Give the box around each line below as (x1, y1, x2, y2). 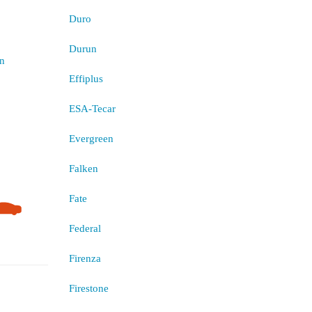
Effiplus (68, 73, 103, 84)
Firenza (68, 253, 101, 264)
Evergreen (68, 133, 114, 144)
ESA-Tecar (68, 103, 116, 114)
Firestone (68, 283, 109, 294)
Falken (68, 163, 98, 174)
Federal (68, 223, 101, 234)
